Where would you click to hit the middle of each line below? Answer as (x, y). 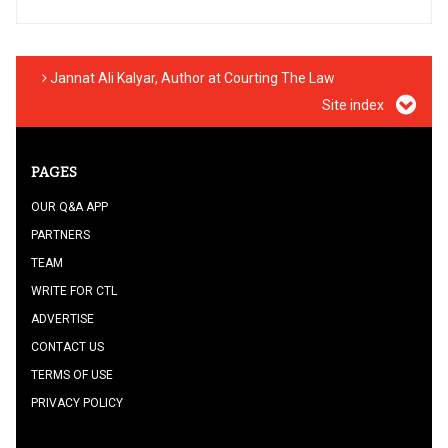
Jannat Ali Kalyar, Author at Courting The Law (191, 78)
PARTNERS (60, 235)
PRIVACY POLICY (77, 403)
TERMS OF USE (72, 375)
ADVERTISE (62, 319)
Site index (354, 105)
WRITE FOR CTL (74, 291)
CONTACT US (67, 347)
